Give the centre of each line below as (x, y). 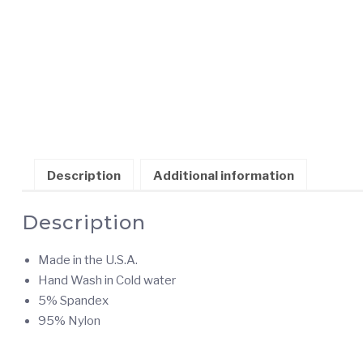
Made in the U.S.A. (88, 261)
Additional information (223, 175)
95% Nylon (69, 321)
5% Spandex (73, 301)
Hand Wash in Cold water (107, 281)
